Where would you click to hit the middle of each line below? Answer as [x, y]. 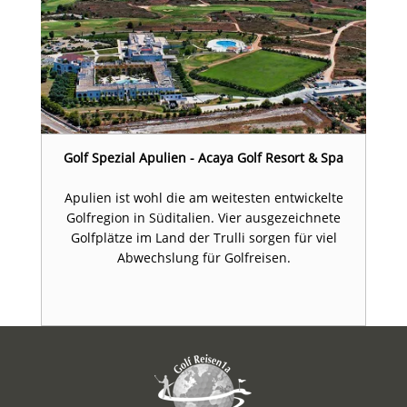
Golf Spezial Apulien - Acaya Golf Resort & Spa [203, 158]
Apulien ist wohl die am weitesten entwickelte [203, 198]
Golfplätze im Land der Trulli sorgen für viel [203, 238]
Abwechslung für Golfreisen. [203, 258]
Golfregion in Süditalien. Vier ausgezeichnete [203, 218]
